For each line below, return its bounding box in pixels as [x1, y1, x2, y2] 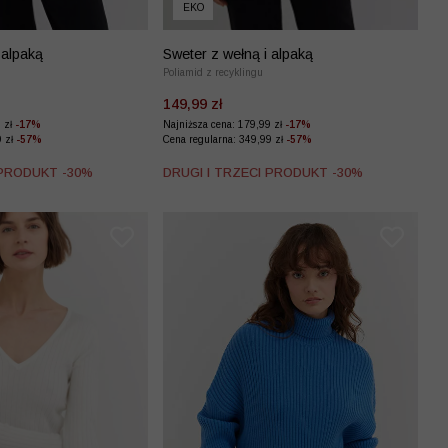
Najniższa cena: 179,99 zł [163, 119, 285, 131]
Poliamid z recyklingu [163, 67, 263, 79]
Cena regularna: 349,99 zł [163, 134, 286, 146]
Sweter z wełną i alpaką [163, 46, 313, 63]
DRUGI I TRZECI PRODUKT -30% [163, 165, 363, 181]
